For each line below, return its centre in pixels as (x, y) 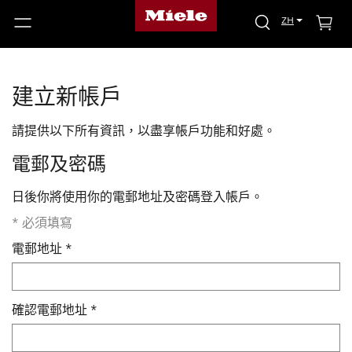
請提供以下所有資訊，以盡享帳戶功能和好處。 (144, 132)
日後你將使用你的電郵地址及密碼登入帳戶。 (137, 198)
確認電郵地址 (49, 311)
